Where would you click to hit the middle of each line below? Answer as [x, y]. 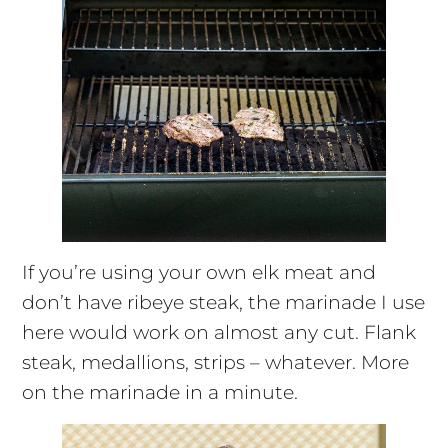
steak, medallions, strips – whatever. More [215, 363]
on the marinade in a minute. [159, 393]
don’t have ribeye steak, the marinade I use [223, 303]
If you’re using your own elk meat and [198, 273]
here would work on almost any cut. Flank [218, 333]
